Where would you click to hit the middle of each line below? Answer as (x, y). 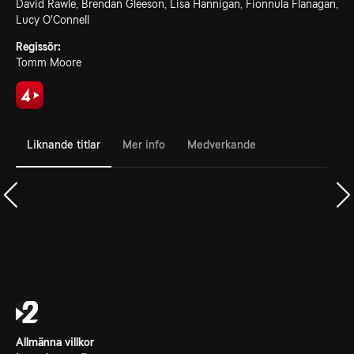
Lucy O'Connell (53, 20)
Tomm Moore (49, 62)
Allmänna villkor (55, 342)
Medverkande (222, 144)
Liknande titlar (64, 144)
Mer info (144, 144)
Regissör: (38, 47)
